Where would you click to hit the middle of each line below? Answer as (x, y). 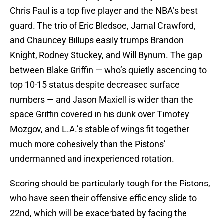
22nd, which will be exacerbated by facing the (98, 213)
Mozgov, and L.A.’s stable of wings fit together (100, 129)
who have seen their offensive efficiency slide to (103, 198)
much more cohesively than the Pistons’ (88, 144)
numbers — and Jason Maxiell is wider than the (102, 100)
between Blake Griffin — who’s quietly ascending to (108, 70)
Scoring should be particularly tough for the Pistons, (110, 184)
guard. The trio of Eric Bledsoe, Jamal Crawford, (103, 26)
